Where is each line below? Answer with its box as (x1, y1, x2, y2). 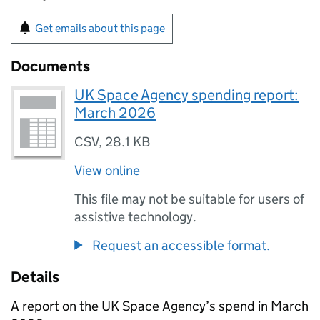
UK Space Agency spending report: (74, 86, 299, 104)
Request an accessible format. (92, 237, 271, 254)
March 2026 (74, 104, 156, 122)
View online (74, 162, 141, 179)
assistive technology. (74, 209, 197, 225)
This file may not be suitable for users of (74, 191, 305, 207)
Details (11, 268, 59, 286)
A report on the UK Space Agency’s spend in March (11, 298, 309, 314)
